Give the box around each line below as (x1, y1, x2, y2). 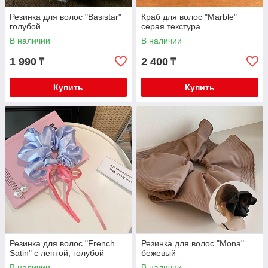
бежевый (141, 248, 176, 258)
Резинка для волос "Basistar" (10, 12, 121, 22)
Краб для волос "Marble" (141, 12, 237, 22)
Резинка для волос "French (10, 239, 115, 248)
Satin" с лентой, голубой (10, 248, 104, 258)
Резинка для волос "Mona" (141, 239, 244, 248)
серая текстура (141, 22, 200, 31)
